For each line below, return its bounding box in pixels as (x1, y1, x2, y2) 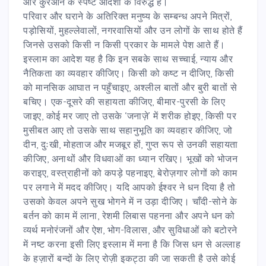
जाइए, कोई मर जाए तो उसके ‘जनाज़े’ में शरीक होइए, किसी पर (23, 109, 236, 122)
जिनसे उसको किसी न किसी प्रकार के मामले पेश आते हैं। (23, 38, 226, 50)
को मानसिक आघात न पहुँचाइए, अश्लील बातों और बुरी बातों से (23, 81, 237, 93)
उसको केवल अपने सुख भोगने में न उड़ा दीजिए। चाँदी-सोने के (23, 195, 237, 207)
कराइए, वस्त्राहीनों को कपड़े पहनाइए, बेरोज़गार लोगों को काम (23, 166, 237, 179)
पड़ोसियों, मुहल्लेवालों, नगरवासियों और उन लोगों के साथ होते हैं (23, 24, 243, 36)
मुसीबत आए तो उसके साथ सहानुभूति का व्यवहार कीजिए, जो (23, 123, 233, 136)
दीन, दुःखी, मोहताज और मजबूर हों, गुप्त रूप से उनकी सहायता (23, 138, 238, 150)
